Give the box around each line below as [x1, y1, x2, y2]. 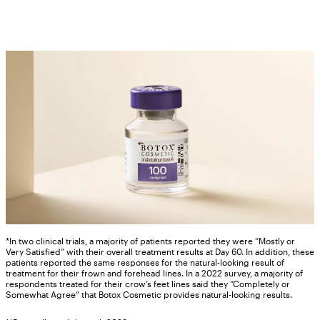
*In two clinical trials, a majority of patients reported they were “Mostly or [6, 235, 295, 246]
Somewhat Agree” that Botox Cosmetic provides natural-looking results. [6, 289, 292, 299]
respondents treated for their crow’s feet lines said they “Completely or [6, 278, 290, 289]
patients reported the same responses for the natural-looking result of [6, 256, 284, 267]
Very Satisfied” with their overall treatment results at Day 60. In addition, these [6, 246, 314, 256]
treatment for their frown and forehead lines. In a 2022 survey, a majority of [6, 267, 303, 278]
